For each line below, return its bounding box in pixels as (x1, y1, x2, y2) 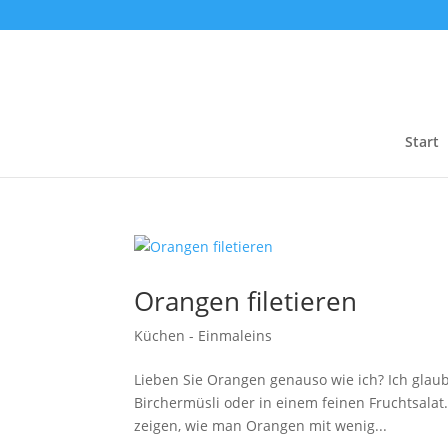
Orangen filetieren (134, 283, 358, 319)
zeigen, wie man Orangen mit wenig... (134, 416, 388, 435)
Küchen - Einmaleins (134, 326, 273, 345)
